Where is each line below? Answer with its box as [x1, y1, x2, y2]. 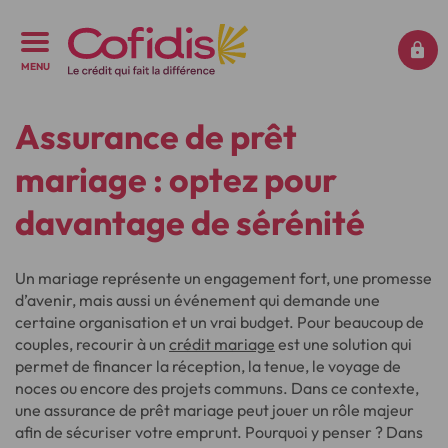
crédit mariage [169, 334, 275, 354]
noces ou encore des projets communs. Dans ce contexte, [15, 378, 419, 398]
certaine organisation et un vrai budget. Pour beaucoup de [15, 312, 424, 332]
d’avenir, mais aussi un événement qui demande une [15, 290, 380, 310]
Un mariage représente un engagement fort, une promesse [15, 268, 432, 288]
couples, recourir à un [15, 334, 169, 354]
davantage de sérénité [15, 201, 365, 244]
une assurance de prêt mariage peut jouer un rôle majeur [15, 400, 414, 420]
